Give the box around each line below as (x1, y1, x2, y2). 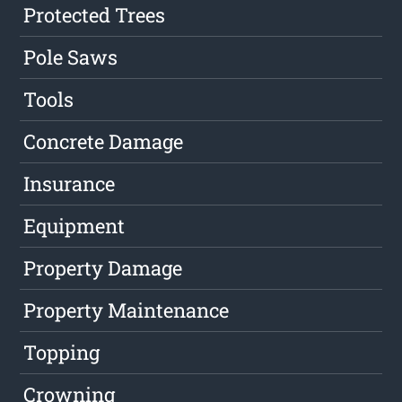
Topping (23, 338, 100, 365)
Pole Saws (23, 43, 118, 70)
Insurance (23, 170, 116, 197)
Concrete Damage (23, 127, 184, 154)
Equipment (23, 212, 126, 239)
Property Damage (23, 254, 183, 281)
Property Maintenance (23, 296, 230, 323)
